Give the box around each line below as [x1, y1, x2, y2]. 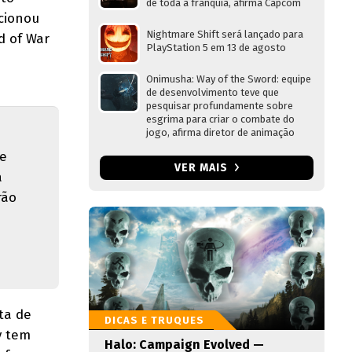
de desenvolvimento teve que [146, 86, 279, 98]
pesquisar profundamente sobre [146, 100, 293, 112]
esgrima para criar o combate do [146, 113, 295, 125]
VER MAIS [174, 161, 231, 174]
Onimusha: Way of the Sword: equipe [146, 73, 311, 85]
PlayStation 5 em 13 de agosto [146, 42, 286, 53]
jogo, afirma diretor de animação [146, 126, 295, 138]
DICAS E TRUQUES [104, 314, 204, 326]
